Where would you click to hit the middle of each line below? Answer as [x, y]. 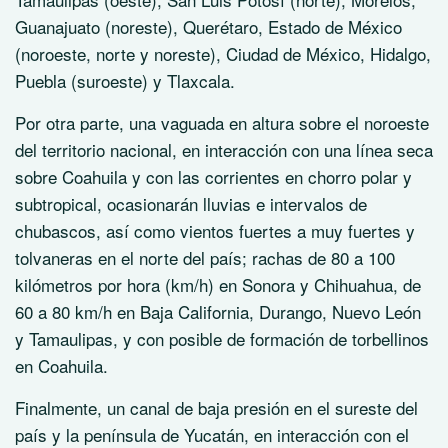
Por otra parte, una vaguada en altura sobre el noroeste [222, 123]
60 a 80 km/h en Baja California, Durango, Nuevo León [218, 312]
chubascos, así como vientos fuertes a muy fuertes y [215, 231]
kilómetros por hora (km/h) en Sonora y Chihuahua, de [218, 285]
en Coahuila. [61, 366]
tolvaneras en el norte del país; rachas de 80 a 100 [205, 258]
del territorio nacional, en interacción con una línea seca [224, 150]
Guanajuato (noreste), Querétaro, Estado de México [208, 27]
